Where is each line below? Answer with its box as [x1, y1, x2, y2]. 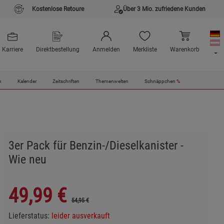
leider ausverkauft [51, 211, 110, 221]
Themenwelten [95, 78, 128, 85]
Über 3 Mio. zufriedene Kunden [123, 5, 205, 12]
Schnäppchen [144, 78, 176, 85]
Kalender [17, 78, 36, 85]
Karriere [1, 46, 23, 53]
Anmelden [92, 46, 120, 53]
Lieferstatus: [8, 211, 51, 221]
